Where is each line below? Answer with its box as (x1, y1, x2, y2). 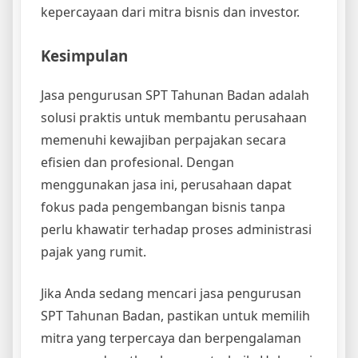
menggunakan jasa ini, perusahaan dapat (41, 176, 292, 194)
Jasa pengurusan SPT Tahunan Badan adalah (41, 86, 309, 105)
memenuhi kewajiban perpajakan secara (41, 131, 286, 149)
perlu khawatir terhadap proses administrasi (41, 221, 312, 239)
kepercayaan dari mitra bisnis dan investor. (41, 3, 300, 22)
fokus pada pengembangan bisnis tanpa (41, 198, 285, 217)
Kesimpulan (41, 46, 128, 66)
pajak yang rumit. (41, 243, 146, 261)
